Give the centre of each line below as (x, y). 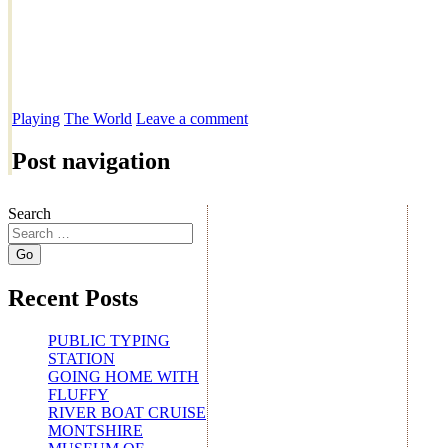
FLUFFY (78, 394)
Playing (36, 119)
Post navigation (91, 161)
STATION (81, 358)
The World (98, 119)
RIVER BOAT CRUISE (127, 412)
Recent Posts (73, 298)
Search (29, 214)
